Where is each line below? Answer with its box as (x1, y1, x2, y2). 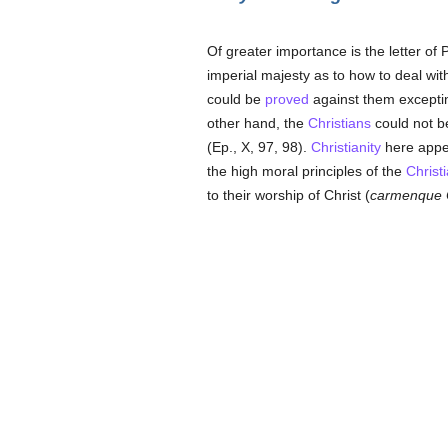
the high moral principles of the (206, 163, 406, 179)
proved (264, 91, 309, 107)
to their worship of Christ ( (206, 187, 370, 203)
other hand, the (206, 115, 308, 131)
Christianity (310, 139, 381, 155)
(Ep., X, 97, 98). (206, 139, 311, 155)
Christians (307, 115, 371, 131)
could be (206, 91, 265, 107)
